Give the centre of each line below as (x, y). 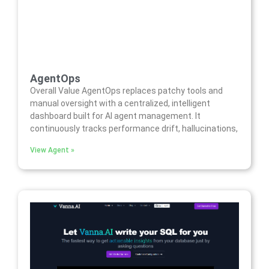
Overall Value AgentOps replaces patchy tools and (126, 91)
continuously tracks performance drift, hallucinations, (134, 129)
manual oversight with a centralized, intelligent (120, 104)
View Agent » (52, 150)
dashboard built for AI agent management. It (115, 116)
